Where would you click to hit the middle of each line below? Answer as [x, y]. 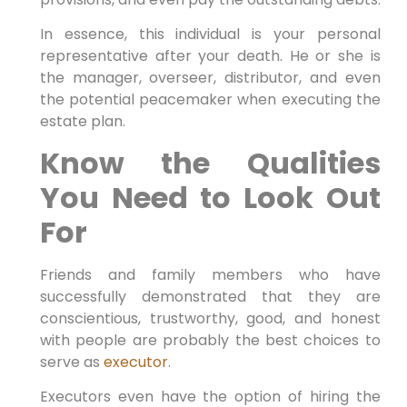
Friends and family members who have [210, 274]
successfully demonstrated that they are [210, 296]
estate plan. [82, 122]
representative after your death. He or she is [210, 56]
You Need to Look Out [210, 197]
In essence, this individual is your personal [210, 35]
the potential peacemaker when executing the [210, 100]
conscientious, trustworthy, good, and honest [210, 318]
